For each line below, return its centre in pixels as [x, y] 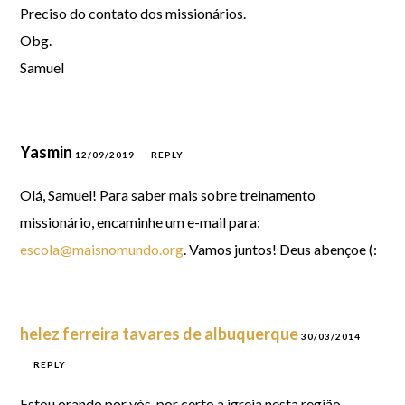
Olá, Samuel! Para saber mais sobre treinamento [168, 195]
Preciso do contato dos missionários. [133, 13]
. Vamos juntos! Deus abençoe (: [281, 249]
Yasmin [48, 152]
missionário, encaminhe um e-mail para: [141, 222]
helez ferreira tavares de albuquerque [160, 334]
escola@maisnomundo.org [102, 249]
